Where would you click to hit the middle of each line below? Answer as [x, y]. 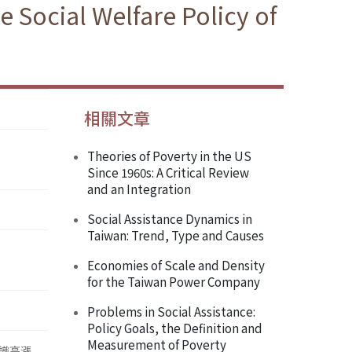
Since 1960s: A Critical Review [168, 172]
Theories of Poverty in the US [169, 156]
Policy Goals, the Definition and [175, 328]
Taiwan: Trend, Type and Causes [176, 235]
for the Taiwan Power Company [174, 282]
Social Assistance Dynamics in [170, 219]
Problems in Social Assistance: [171, 312]
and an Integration [139, 189]
